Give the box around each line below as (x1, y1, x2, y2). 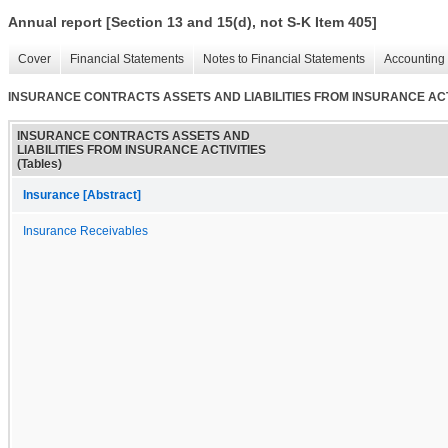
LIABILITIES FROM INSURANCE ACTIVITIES (17, 142, 266, 157)
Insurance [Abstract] (23, 188, 141, 201)
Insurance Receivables (23, 224, 148, 237)
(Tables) (17, 156, 62, 171)
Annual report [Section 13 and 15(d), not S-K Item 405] (8, 14, 377, 31)
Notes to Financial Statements (203, 52, 365, 67)
